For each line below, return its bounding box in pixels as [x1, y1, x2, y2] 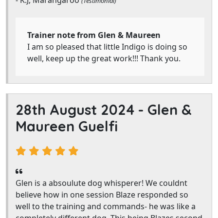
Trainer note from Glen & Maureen [27, 30, 161, 40]
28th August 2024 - [16, 101, 147, 118]
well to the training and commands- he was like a [16, 201, 196, 212]
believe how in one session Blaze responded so [16, 189, 188, 200]
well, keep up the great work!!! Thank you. [27, 53, 181, 64]
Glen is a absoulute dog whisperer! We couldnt [16, 178, 187, 188]
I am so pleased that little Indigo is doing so [27, 41, 187, 52]
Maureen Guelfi [16, 117, 118, 135]
